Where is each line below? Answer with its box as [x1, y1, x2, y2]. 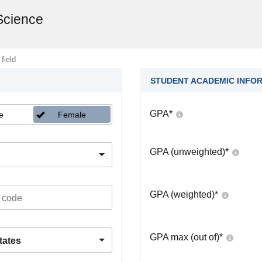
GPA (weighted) [150, 189, 215, 199]
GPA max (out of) [150, 232, 219, 242]
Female [57, 110, 86, 119]
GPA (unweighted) [150, 147, 225, 157]
